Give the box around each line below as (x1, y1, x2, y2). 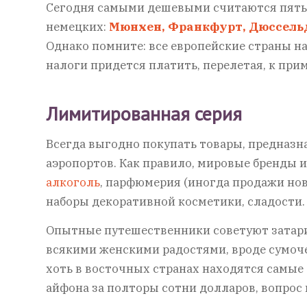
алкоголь (46, 174, 100, 190)
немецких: (46, 19, 109, 35)
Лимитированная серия (46, 101, 242, 127)
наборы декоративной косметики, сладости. (46, 193, 305, 209)
